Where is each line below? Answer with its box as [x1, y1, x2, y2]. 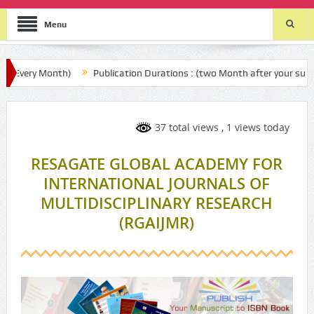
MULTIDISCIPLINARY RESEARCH [41, 192, 273, 214]
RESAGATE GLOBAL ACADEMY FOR [31, 153, 283, 175]
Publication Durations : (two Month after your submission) [46, 67, 302, 78]
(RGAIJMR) [119, 212, 195, 233]
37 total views [152, 121, 222, 134]
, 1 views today [221, 121, 290, 134]
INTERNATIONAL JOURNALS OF [43, 172, 271, 194]
